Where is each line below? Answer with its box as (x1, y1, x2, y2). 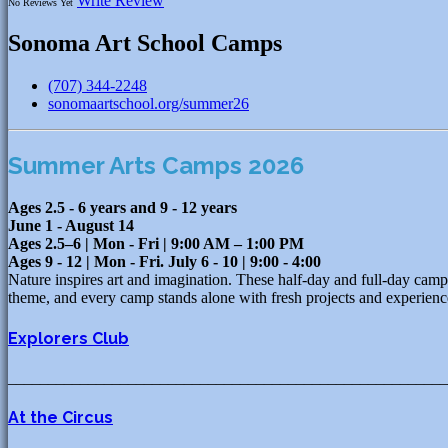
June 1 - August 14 (8, 217, 134, 235)
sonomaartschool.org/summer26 (48, 94, 249, 112)
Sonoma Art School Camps (8, 29, 282, 56)
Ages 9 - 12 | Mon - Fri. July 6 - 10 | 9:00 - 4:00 (8, 253, 321, 271)
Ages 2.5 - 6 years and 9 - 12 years (8, 199, 237, 217)
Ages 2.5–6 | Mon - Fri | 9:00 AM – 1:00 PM (8, 235, 304, 253)
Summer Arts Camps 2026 (8, 150, 304, 180)
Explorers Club (8, 328, 129, 348)
